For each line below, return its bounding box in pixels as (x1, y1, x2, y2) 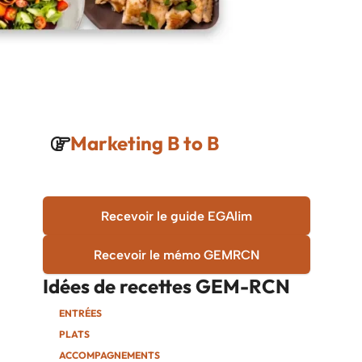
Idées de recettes (43, 274, 192, 298)
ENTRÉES (59, 307, 103, 319)
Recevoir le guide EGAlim (101, 208, 253, 224)
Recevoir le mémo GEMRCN (94, 246, 260, 263)
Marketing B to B (70, 131, 220, 155)
